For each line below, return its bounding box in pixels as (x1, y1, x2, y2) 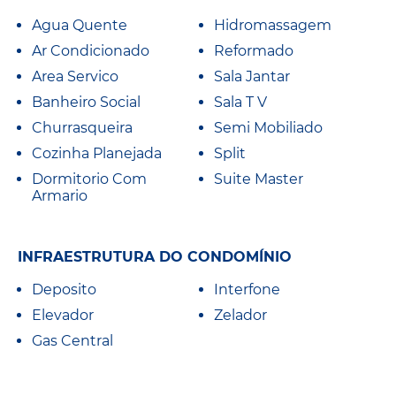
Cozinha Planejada (32, 145, 162, 163)
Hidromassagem (214, 17, 331, 34)
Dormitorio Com (32, 171, 147, 188)
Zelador (214, 306, 267, 324)
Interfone (214, 280, 280, 298)
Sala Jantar (214, 68, 290, 86)
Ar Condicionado (32, 42, 149, 60)
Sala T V (214, 94, 267, 111)
